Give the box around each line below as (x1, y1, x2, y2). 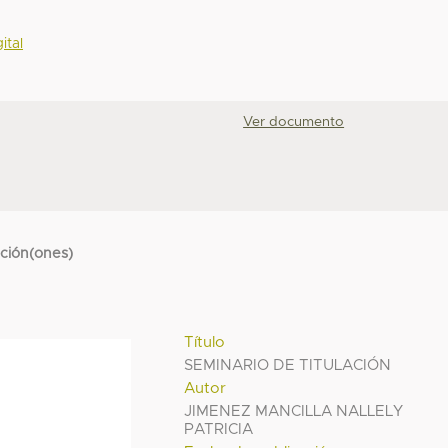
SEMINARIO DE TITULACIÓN (184, 357, 392, 373)
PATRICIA (184, 421, 254, 437)
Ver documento (243, 115, 345, 130)
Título (184, 334, 226, 350)
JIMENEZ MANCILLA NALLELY (184, 403, 404, 419)
